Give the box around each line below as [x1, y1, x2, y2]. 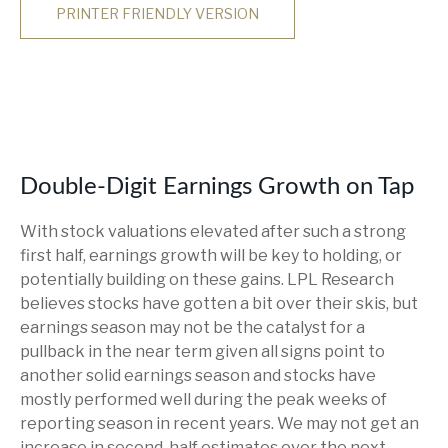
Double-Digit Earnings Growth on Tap [20, 175, 414, 199]
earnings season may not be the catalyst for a [20, 318, 365, 337]
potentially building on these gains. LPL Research [20, 270, 394, 289]
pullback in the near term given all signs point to [20, 342, 385, 361]
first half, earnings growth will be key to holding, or [20, 246, 402, 265]
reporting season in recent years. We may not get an [20, 414, 419, 433]
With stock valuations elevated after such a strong [20, 222, 406, 241]
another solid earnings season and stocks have [20, 366, 376, 385]
